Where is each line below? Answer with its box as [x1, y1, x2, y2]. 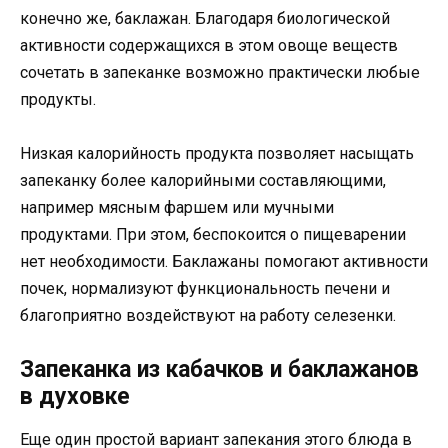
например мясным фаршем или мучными [20, 197, 334, 217]
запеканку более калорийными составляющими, [20, 170, 386, 190]
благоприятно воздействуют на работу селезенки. [20, 305, 396, 325]
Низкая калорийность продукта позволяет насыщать [20, 143, 414, 163]
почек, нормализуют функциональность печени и [20, 278, 390, 298]
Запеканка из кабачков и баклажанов [20, 355, 419, 383]
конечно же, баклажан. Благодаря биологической [20, 8, 390, 28]
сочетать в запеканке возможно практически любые [20, 62, 420, 82]
